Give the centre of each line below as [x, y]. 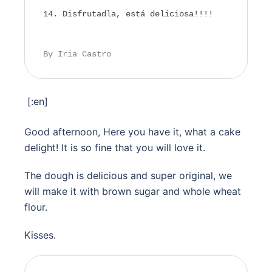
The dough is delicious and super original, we [128, 176]
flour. [36, 207]
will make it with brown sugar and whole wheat [133, 192]
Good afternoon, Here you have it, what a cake [132, 132]
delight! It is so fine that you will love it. [115, 148]
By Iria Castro [77, 54]
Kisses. [40, 235]
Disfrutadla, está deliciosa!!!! [138, 14]
